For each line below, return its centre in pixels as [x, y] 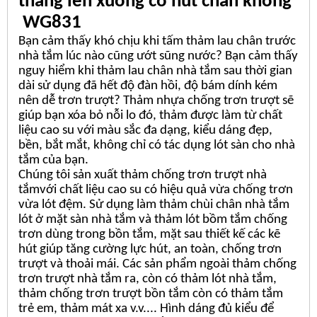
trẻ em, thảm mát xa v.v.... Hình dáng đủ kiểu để [146, 309]
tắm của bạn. [53, 160]
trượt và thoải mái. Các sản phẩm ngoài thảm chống [157, 264]
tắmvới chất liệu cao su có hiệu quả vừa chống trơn [156, 190]
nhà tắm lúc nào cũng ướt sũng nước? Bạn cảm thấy [158, 56]
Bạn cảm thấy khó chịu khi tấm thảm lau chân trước [157, 41]
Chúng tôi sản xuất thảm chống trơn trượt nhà [143, 175]
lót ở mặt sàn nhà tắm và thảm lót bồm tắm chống [153, 219]
